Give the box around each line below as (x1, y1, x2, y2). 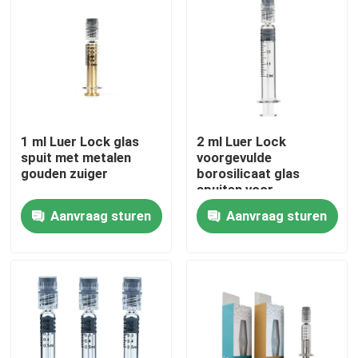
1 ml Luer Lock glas (21, 133, 140, 150)
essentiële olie (196, 197, 284, 214)
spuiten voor (196, 181, 273, 198)
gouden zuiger (21, 165, 109, 182)
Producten (28, 294, 92, 311)
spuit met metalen (21, 149, 132, 166)
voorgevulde (196, 149, 272, 166)
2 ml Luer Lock (196, 133, 286, 150)
